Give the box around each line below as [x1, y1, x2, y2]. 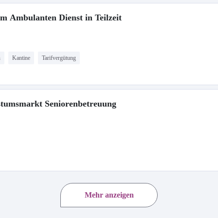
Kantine [12, 54, 30, 61]
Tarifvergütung [42, 54, 76, 61]
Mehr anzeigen [84, 191, 134, 199]
